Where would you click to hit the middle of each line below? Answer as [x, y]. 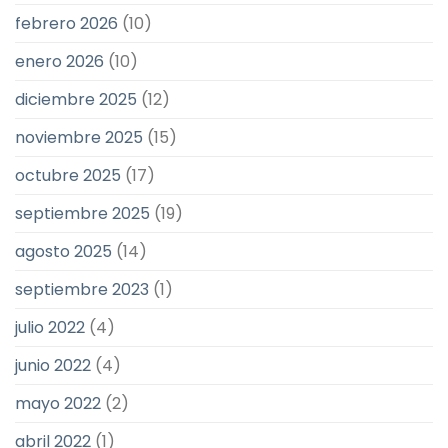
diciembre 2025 [76, 100]
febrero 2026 [66, 24]
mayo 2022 [58, 404]
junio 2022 [53, 366]
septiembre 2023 [82, 290]
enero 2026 [59, 62]
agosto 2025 [63, 252]
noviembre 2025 [79, 138]
